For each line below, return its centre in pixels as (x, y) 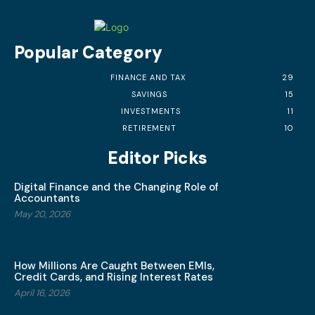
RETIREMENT (149, 128)
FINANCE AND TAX (148, 78)
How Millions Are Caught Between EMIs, (114, 265)
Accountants (47, 199)
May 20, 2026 (42, 214)
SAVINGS (149, 95)
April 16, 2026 (42, 292)
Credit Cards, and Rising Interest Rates (114, 277)
